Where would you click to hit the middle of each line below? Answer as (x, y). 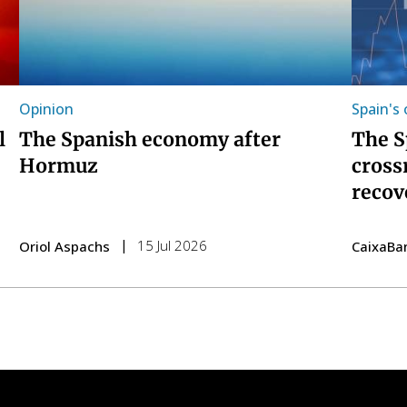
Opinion (46, 109)
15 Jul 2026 (172, 246)
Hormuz (58, 166)
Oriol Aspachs (64, 247)
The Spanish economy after (149, 140)
